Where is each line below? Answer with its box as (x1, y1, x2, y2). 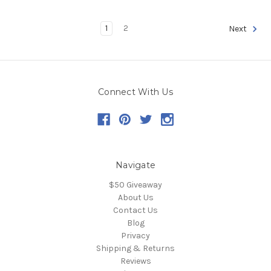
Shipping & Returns (96, 243, 175, 254)
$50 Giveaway (109, 180, 162, 191)
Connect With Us (98, 87, 173, 98)
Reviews (120, 256, 151, 267)
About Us (117, 192, 154, 203)
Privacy (121, 230, 150, 241)
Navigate (116, 160, 155, 171)
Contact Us (113, 205, 158, 216)
